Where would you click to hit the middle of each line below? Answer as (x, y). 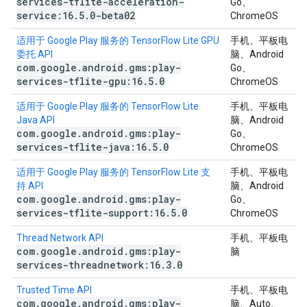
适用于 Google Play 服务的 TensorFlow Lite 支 (113, 172)
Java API (36, 120)
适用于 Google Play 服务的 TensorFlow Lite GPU (118, 40)
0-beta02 (112, 15)
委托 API (35, 54)
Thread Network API (60, 238)
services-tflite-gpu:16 (79, 81)
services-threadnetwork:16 (88, 265)
